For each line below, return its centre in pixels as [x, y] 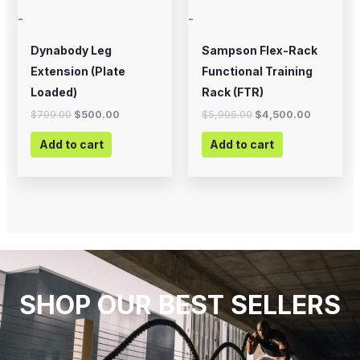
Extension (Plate [78, 71]
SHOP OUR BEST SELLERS [180, 305]
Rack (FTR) [232, 92]
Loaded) [54, 92]
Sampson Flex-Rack [259, 50]
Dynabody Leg [72, 50]
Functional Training [257, 71]
